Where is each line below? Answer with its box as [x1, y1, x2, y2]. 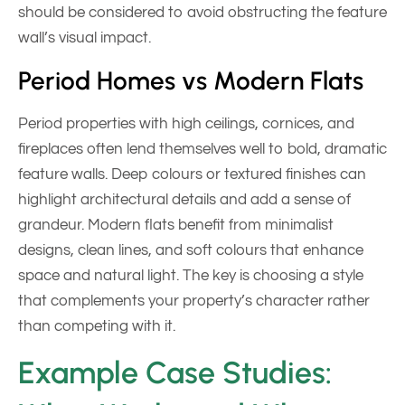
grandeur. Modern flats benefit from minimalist [18, 216, 334, 233]
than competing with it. [18, 317, 175, 334]
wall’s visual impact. [18, 30, 151, 47]
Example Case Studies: [18, 353, 332, 391]
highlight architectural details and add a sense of [18, 191, 351, 208]
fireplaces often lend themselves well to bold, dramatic [18, 140, 387, 157]
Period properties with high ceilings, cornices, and [18, 115, 354, 132]
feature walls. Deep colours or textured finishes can [18, 165, 366, 183]
